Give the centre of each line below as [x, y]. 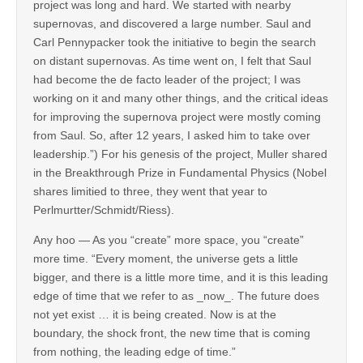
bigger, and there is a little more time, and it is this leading [181, 277]
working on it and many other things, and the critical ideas [181, 98]
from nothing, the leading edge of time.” [135, 351]
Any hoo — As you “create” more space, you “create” [169, 239]
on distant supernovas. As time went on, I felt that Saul [172, 60]
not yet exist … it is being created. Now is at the [155, 314]
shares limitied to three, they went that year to [150, 191]
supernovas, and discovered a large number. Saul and [172, 23]
